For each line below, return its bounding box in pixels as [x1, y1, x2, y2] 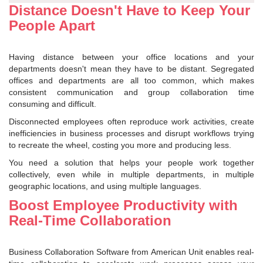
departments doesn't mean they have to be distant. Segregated [9, 63, 254, 73]
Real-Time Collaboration [9, 212, 171, 228]
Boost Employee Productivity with [9, 197, 238, 213]
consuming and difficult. [9, 99, 96, 109]
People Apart [9, 17, 95, 33]
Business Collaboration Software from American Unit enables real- [9, 247, 254, 257]
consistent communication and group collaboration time [9, 87, 254, 97]
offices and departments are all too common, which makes [9, 75, 254, 85]
